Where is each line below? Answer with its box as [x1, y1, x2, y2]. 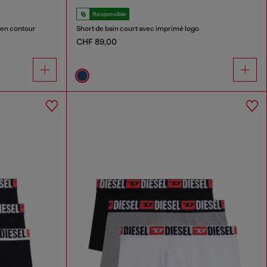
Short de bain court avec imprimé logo [76, 24, 200, 33]
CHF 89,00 [76, 37, 117, 47]
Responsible [92, 11, 127, 18]
